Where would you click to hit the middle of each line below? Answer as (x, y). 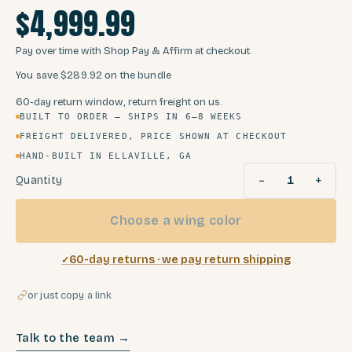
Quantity (39, 181)
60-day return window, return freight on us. (119, 102)
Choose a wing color (176, 220)
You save (37, 75)
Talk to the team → (73, 338)
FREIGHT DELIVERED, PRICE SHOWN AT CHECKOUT (154, 136)
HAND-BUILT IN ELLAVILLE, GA (106, 156)
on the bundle (138, 75)
